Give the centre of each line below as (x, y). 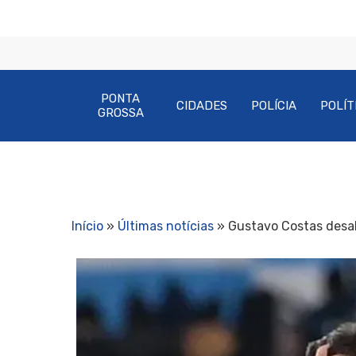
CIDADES (202, 106)
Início (87, 226)
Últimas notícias (166, 226)
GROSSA (120, 113)
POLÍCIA (274, 106)
